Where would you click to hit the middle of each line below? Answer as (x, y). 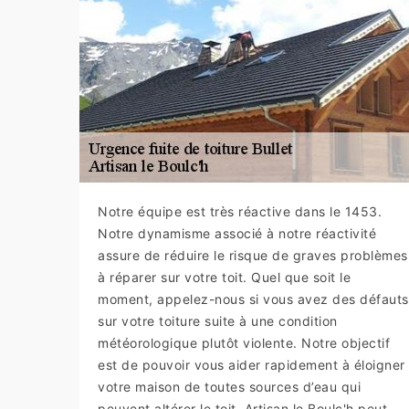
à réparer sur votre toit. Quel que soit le (224, 277)
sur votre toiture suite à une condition (218, 320)
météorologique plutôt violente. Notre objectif (244, 342)
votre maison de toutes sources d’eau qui (229, 386)
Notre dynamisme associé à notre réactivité (237, 233)
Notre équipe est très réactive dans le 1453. (240, 211)
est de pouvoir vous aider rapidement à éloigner (252, 364)
